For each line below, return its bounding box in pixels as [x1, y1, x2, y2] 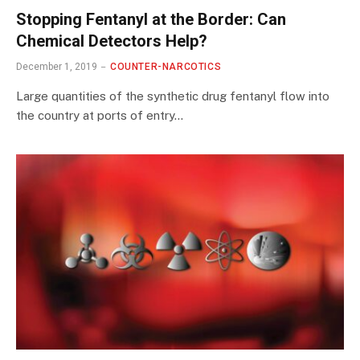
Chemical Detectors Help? [16, 31, 207, 51]
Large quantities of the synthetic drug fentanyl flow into [16, 89, 329, 104]
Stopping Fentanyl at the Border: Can [16, 10, 286, 30]
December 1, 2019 [16, 61, 97, 73]
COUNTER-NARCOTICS [110, 61, 222, 73]
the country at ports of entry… [16, 108, 183, 123]
